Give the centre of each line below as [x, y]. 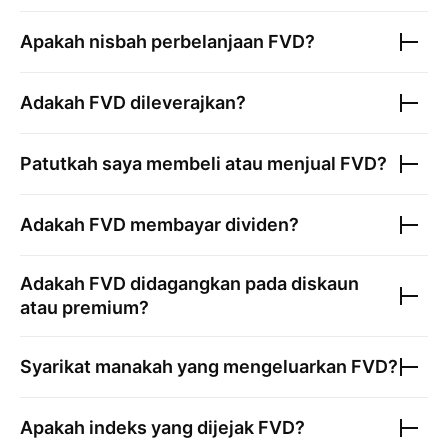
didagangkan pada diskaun [242, 283]
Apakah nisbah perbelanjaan [144, 41]
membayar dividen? [212, 224]
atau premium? [84, 307]
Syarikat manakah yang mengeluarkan [185, 366]
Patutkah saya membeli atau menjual [180, 163]
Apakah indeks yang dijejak [139, 427]
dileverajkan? [186, 102]
